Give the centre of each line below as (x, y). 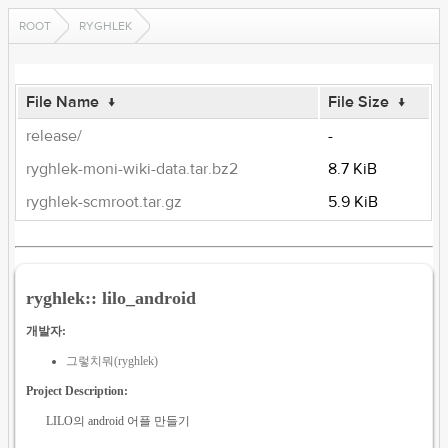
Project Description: (77, 390)
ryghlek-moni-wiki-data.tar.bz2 (132, 169)
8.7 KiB (353, 169)
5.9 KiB (353, 202)
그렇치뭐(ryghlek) (112, 360)
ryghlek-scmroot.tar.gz (104, 202)
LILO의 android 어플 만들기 (118, 420)
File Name (63, 102)
